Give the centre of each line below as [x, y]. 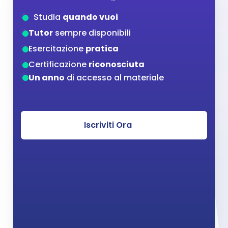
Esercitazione [57, 48]
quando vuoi [90, 17]
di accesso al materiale [114, 77]
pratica [102, 48]
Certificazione [59, 64]
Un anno [47, 77]
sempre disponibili [92, 33]
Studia [48, 17]
